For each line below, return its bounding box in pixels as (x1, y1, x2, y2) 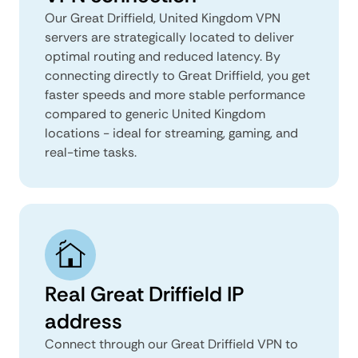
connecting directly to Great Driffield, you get (45, 66, 310, 84)
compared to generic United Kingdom (45, 105, 265, 122)
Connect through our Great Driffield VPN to (45, 335, 298, 352)
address (45, 307, 122, 335)
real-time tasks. (45, 143, 137, 161)
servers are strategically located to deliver (45, 28, 294, 46)
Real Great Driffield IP (45, 280, 244, 308)
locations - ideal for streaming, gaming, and (45, 124, 298, 141)
